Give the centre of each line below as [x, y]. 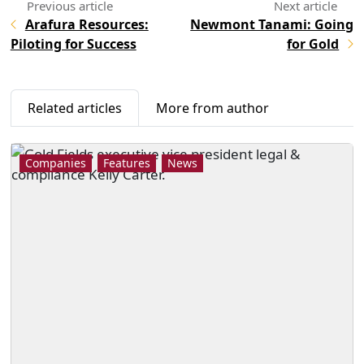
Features [126, 162]
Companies [55, 162]
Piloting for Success [73, 43]
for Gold [313, 43]
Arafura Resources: [87, 24]
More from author [212, 108]
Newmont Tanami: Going [272, 24]
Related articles [74, 108]
